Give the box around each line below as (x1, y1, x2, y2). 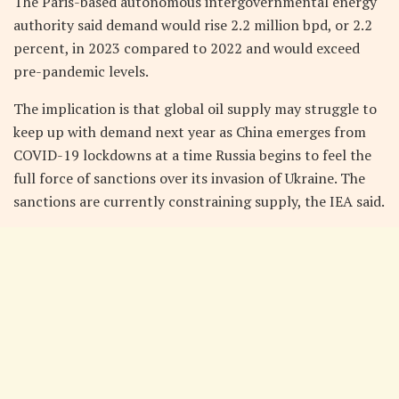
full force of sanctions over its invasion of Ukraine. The (13, 167, 365, 188)
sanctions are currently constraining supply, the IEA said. (13, 191, 385, 211)
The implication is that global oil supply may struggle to (13, 98, 377, 118)
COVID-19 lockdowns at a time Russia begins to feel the (13, 144, 371, 165)
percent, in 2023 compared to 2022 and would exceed (13, 37, 360, 58)
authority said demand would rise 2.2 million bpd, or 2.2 (13, 14, 372, 35)
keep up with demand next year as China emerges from (13, 121, 366, 142)
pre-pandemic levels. (13, 61, 149, 81)
